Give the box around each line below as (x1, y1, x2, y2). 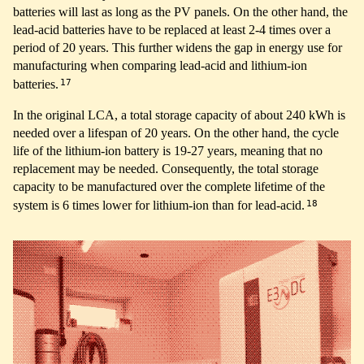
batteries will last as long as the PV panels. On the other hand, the (13, 4, 348, 19)
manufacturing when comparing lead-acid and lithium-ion (13, 58, 307, 72)
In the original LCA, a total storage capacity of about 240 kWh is (13, 108, 345, 123)
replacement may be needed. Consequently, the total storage (13, 162, 318, 176)
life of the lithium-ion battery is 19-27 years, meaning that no (13, 144, 323, 158)
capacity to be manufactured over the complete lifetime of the (13, 180, 325, 194)
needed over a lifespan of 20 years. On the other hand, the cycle (13, 126, 339, 141)
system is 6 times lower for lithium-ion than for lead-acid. (13, 198, 308, 213)
